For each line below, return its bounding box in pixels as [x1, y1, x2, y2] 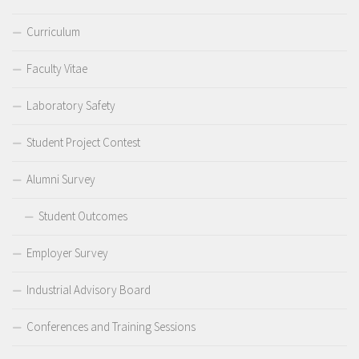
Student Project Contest [26, 135, 140, 150]
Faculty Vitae [26, 61, 87, 76]
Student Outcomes [38, 208, 127, 224]
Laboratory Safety [26, 98, 115, 113]
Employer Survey [26, 245, 108, 260]
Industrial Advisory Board [26, 282, 151, 297]
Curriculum [26, 24, 80, 39]
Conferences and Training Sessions [26, 319, 196, 334]
